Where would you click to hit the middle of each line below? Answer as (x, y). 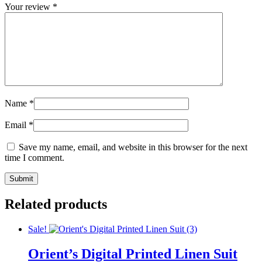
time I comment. (35, 158)
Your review (29, 7)
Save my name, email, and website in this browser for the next (133, 147)
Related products (56, 204)
